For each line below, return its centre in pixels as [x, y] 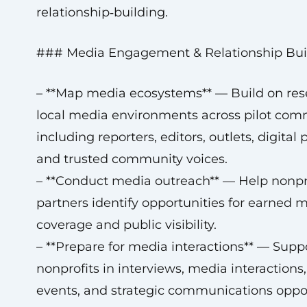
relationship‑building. [102, 12]
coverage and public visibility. [126, 225]
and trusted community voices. [132, 159]
